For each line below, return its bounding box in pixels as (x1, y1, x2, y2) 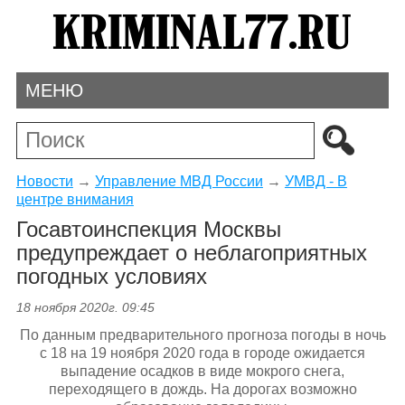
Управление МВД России (94, 173, 263, 189)
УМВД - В (284, 173, 347, 189)
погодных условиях (15, 264, 207, 289)
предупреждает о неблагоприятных (15, 240, 367, 266)
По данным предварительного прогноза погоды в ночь (19, 327, 386, 344)
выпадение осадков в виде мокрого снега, (61, 363, 344, 380)
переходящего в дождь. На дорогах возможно (48, 381, 357, 398)
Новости (15, 173, 73, 189)
